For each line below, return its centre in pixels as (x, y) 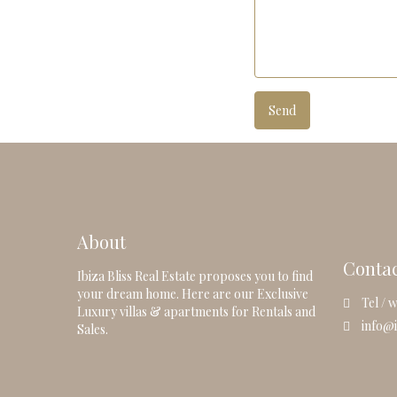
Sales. (93, 329)
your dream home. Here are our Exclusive (193, 293)
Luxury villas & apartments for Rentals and (196, 311)
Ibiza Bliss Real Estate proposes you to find (195, 276)
